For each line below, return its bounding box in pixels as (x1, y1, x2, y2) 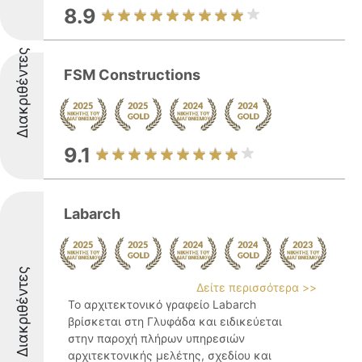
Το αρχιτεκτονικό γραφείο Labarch (68, 297, 256, 311)
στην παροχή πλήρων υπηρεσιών (68, 331, 245, 345)
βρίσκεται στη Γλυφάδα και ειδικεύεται (68, 314, 282, 328)
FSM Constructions (64, 66, 200, 83)
